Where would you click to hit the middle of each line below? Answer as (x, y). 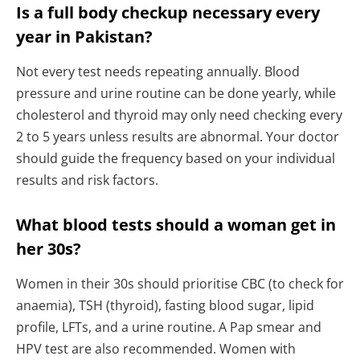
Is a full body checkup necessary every (168, 13)
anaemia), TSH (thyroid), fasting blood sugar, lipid (165, 306)
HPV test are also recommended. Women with (156, 349)
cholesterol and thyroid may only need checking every (179, 115)
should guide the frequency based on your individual (176, 159)
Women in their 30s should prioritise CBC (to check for (180, 284)
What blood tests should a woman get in (176, 225)
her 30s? (49, 249)
